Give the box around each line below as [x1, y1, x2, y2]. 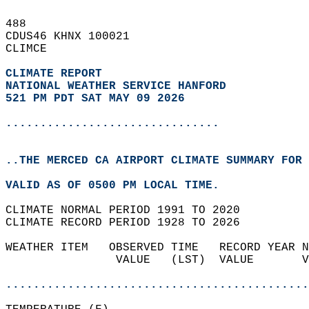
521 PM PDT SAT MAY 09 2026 [6, 92, 185, 105]
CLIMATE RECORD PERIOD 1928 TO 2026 [6, 217, 254, 229]
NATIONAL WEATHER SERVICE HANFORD [6, 80, 226, 92]
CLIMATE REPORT [6, 68, 109, 80]
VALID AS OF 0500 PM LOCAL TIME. [6, 179, 233, 192]
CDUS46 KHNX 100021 [6, 30, 143, 43]
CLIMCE [6, 43, 61, 55]
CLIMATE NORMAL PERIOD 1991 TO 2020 [6, 204, 254, 217]
